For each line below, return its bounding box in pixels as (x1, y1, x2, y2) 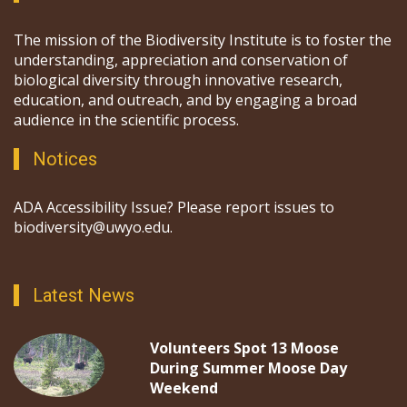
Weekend (150, 378, 218, 399)
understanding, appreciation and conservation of (14, 50, 348, 71)
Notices (33, 148, 97, 171)
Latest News (33, 284, 134, 307)
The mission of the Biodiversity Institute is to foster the (14, 30, 392, 51)
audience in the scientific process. (14, 110, 239, 131)
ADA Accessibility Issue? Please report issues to (14, 197, 334, 218)
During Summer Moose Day (150, 358, 347, 379)
